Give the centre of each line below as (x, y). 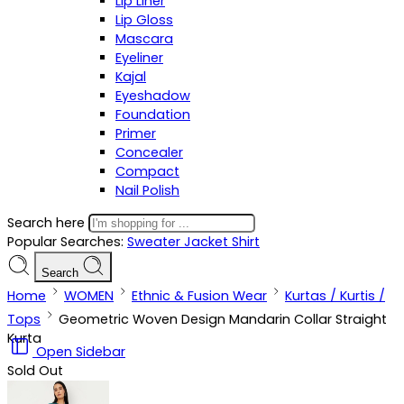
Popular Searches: (67, 241)
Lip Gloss (144, 20)
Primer (136, 133)
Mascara (144, 39)
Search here (48, 222)
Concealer (149, 152)
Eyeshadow (153, 96)
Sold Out (35, 370)
